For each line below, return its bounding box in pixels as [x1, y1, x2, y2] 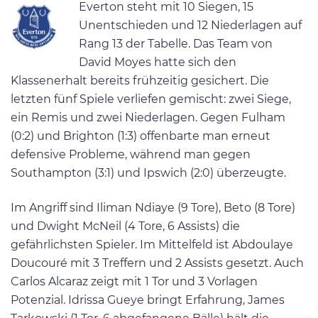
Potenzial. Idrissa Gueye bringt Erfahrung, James [11, 293, 285, 307]
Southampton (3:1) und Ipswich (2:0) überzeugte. [11, 165, 286, 180]
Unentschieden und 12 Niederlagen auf [79, 18, 302, 32]
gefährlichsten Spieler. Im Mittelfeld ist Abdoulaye [11, 238, 293, 252]
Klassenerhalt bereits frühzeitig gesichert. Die [11, 73, 269, 87]
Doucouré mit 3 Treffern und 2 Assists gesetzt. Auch [11, 256, 304, 270]
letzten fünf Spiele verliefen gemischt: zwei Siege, [11, 92, 291, 106]
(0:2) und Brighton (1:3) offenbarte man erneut [11, 128, 270, 143]
